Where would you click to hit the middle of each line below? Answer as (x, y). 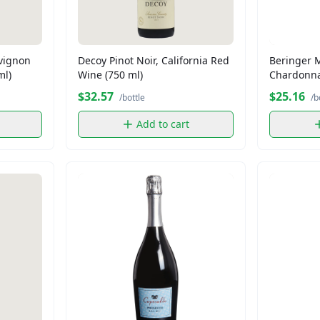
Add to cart (163, 124)
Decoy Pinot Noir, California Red (154, 60)
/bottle (132, 97)
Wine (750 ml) (110, 74)
